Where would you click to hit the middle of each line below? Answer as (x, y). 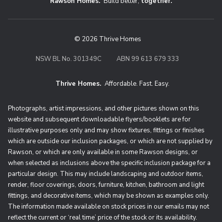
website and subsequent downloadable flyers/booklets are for (99, 119)
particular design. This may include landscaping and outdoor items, (106, 174)
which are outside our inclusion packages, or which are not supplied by (110, 141)
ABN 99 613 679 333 (148, 59)
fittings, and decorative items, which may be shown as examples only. (109, 196)
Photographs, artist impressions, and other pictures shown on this (104, 109)
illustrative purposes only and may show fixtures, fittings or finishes (106, 130)
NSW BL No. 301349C (69, 59)
